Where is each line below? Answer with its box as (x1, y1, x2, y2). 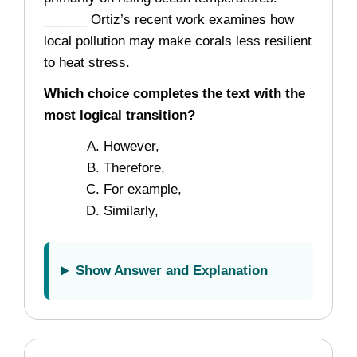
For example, (104, 182, 182, 198)
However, (104, 139, 159, 155)
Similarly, (104, 203, 159, 219)
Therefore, (104, 160, 165, 176)
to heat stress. (44, 55, 130, 71)
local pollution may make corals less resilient (44, 33, 312, 49)
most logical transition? (44, 108, 195, 124)
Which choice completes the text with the (44, 86, 305, 102)
